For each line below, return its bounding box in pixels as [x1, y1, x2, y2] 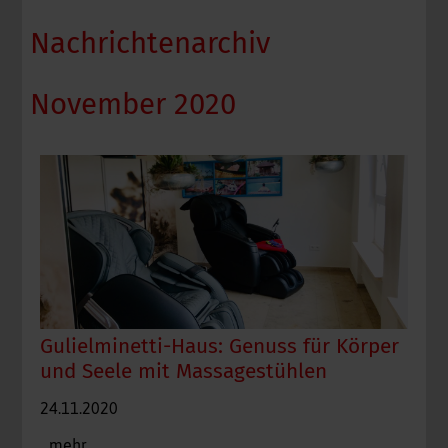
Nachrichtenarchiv [30, 26, 271, 62]
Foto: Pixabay [40, 375, 125, 392]
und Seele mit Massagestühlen [40, 359, 328, 385]
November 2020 [30, 87, 237, 123]
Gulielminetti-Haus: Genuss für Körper [40, 334, 400, 360]
